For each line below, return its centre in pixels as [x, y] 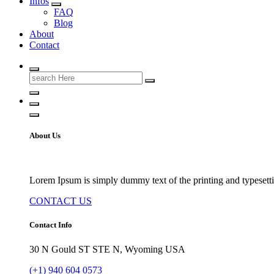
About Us [45, 136]
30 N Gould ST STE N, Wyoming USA [107, 249]
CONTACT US [61, 201]
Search [42, 76]
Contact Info [51, 225]
